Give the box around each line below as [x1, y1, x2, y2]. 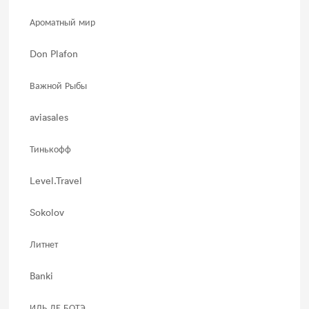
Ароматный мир [30, 15, 96, 28]
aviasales [30, 110, 69, 123]
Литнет [30, 237, 59, 250]
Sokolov [30, 206, 65, 219]
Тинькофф [30, 142, 72, 155]
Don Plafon [30, 47, 79, 60]
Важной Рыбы [30, 79, 88, 92]
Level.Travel [30, 174, 83, 187]
